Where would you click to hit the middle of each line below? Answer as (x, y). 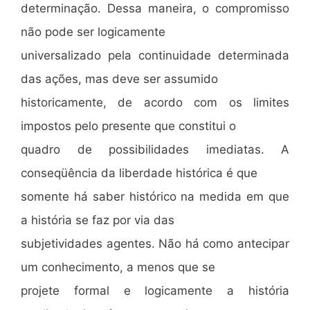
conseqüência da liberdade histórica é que (139, 173)
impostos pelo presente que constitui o (128, 126)
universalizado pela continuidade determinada (155, 55)
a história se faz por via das (98, 220)
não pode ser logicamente (93, 31)
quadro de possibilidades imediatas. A (155, 149)
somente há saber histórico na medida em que (155, 196)
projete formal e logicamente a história (155, 290)
